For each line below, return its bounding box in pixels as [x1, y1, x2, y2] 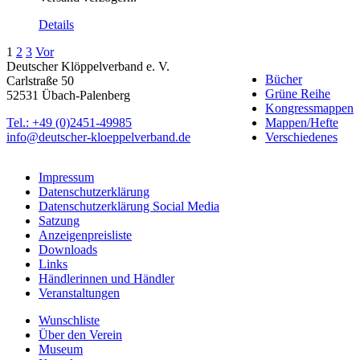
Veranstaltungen [39, 285, 120, 300]
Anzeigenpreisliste [39, 227, 132, 242]
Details [39, 17, 74, 31]
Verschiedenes [265, 129, 337, 144]
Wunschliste [39, 313, 100, 327]
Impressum [39, 170, 94, 184]
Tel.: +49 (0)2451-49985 [6, 115, 132, 129]
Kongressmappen [265, 100, 354, 115]
